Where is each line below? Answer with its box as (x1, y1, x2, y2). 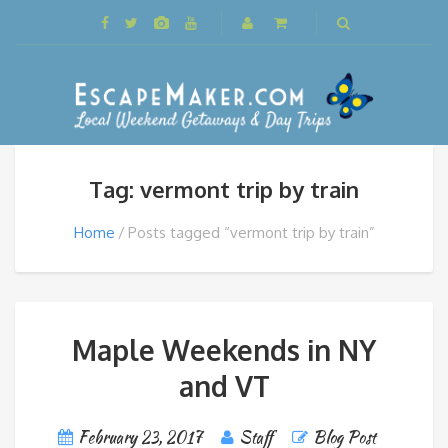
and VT (178, 368, 270, 404)
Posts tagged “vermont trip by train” (127, 223, 375, 242)
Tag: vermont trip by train (89, 175, 359, 203)
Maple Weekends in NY (72, 332, 376, 368)
